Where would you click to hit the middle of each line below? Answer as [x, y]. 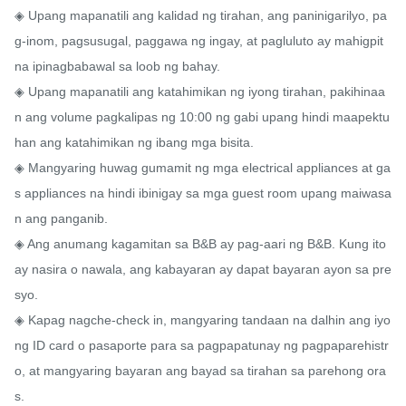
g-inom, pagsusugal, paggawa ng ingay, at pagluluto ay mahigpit [199, 41]
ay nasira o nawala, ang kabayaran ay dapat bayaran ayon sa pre [203, 270]
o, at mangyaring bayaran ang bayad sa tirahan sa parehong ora [200, 371]
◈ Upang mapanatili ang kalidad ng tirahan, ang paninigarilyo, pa [201, 16]
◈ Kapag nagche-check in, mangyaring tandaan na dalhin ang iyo [203, 320]
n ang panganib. [61, 219]
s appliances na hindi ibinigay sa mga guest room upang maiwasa [203, 193]
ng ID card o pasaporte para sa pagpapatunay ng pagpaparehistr [202, 346]
